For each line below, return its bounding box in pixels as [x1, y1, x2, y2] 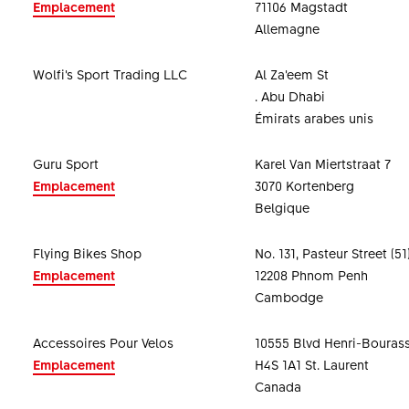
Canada [254, 377, 301, 395]
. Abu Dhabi [254, 87, 325, 105]
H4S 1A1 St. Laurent [254, 355, 369, 373]
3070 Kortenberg [254, 176, 354, 194]
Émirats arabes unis [254, 109, 373, 127]
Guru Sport [32, 154, 99, 173]
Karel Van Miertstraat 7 [254, 154, 391, 173]
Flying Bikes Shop [32, 244, 142, 262]
